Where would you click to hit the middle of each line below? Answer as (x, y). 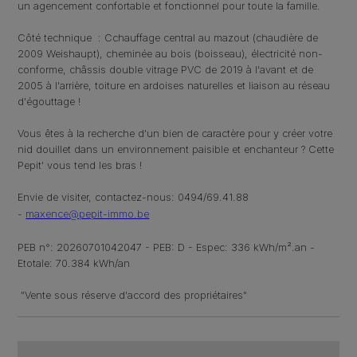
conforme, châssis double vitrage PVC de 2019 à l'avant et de (166, 69)
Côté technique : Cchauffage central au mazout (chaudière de (168, 37)
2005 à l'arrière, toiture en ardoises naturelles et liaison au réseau (174, 85)
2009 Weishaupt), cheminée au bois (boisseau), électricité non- (171, 53)
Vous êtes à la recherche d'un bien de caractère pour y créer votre (175, 133)
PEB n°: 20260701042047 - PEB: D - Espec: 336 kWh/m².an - (167, 247)
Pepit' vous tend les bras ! (80, 165)
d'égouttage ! (49, 101)
